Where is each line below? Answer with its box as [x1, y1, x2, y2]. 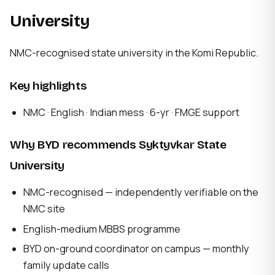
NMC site [23, 202, 66, 216]
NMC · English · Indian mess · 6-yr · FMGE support [23, 105, 240, 119]
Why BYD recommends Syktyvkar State [10, 137, 227, 152]
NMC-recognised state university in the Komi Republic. [10, 45, 258, 60]
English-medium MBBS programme [23, 222, 181, 236]
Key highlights [10, 79, 87, 93]
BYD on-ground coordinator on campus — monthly [23, 242, 250, 256]
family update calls [23, 258, 110, 273]
